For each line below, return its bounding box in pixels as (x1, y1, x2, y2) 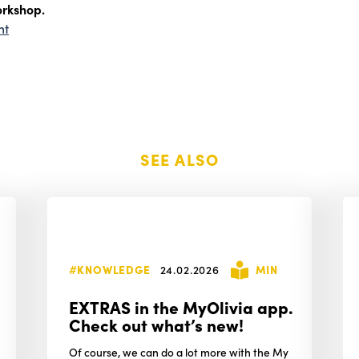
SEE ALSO (139, 147, 220, 170)
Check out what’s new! (68, 312, 244, 336)
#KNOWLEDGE (68, 260, 151, 277)
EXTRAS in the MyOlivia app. (68, 294, 293, 318)
